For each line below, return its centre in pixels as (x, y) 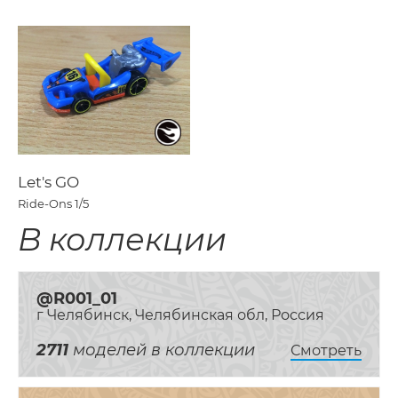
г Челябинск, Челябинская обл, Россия (180, 315)
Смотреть (326, 351)
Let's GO (48, 183)
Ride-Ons (45, 204)
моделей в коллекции (162, 350)
